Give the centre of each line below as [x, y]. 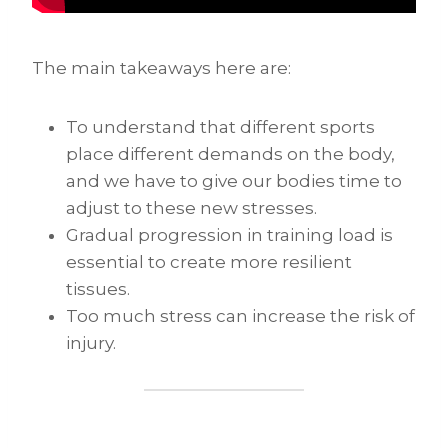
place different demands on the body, [230, 154]
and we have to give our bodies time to [234, 181]
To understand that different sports [220, 127]
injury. [91, 343]
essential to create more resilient [209, 262]
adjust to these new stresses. [191, 208]
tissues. [98, 289]
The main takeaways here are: [161, 68]
